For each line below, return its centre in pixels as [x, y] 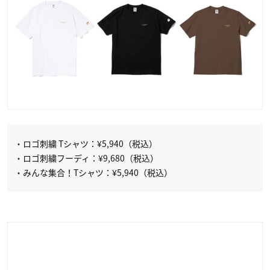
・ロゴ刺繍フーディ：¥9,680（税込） [86, 158]
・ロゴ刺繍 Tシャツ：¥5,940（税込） [86, 144]
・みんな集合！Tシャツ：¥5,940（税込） [93, 173]
